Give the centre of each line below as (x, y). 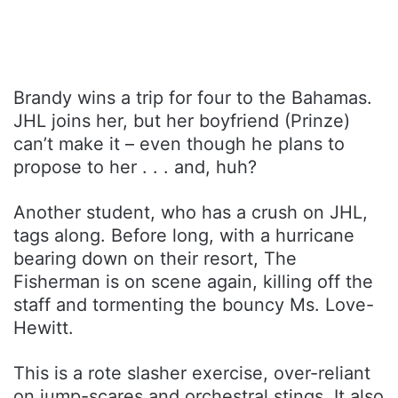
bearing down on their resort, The (155, 259)
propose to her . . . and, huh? (135, 167)
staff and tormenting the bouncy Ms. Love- (194, 305)
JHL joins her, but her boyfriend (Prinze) (182, 121)
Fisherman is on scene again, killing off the (193, 282)
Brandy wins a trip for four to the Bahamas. (193, 98)
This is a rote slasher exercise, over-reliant (192, 374)
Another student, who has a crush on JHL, (191, 213)
